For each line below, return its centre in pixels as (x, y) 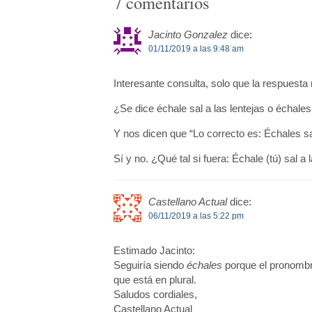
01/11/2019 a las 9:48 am (196, 49)
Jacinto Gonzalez (188, 35)
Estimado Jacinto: (154, 251)
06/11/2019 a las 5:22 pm (196, 216)
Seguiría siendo (150, 265)
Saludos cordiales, (155, 295)
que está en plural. (155, 280)
